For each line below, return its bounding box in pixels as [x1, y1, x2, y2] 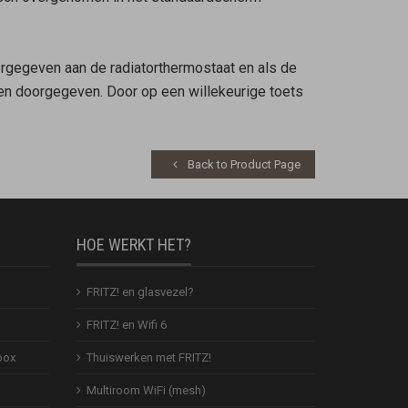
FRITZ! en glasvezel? [86, 284, 194, 299]
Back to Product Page [185, 157, 301, 171]
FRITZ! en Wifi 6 [86, 317, 167, 331]
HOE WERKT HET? [76, 234, 191, 254]
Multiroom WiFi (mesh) [86, 382, 206, 397]
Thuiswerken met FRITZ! [86, 350, 211, 364]
